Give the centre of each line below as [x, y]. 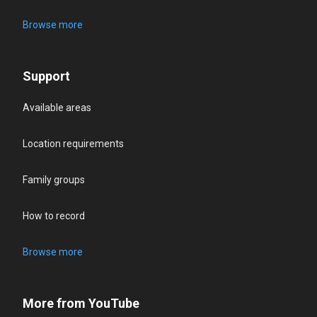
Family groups [54, 180]
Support [46, 76]
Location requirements [73, 144]
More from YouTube [81, 304]
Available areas [57, 108]
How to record [54, 216]
